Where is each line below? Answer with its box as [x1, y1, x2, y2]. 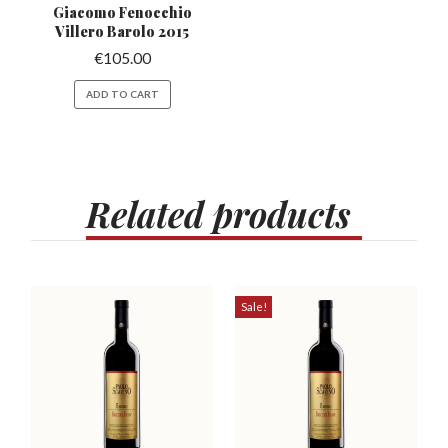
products [212, 190, 351, 237]
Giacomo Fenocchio [52, 3, 192, 22]
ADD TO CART [85, 88, 159, 101]
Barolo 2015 [107, 22, 190, 41]
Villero [55, 22, 108, 41]
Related [86, 190, 205, 237]
